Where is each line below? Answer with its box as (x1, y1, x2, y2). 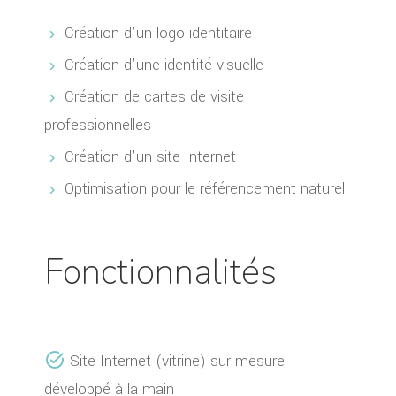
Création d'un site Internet (65, 145, 236, 168)
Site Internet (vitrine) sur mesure (70, 349, 285, 372)
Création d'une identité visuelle (65, 53, 263, 76)
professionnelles (44, 113, 151, 136)
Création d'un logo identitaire (65, 21, 252, 44)
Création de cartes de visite (65, 85, 244, 108)
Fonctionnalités (44, 247, 277, 296)
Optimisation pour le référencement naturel (65, 177, 345, 200)
